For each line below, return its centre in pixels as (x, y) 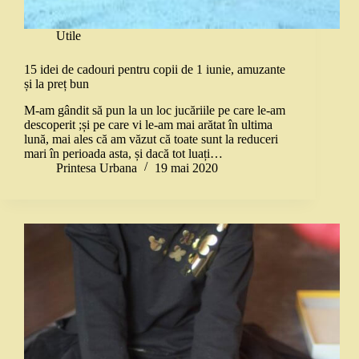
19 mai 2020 (186, 168)
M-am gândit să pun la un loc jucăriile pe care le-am (155, 111)
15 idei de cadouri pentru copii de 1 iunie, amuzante (155, 70)
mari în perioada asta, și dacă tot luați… (123, 154)
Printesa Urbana (97, 168)
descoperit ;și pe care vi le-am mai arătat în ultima (148, 125)
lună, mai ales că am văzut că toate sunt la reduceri (151, 139)
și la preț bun (56, 84)
